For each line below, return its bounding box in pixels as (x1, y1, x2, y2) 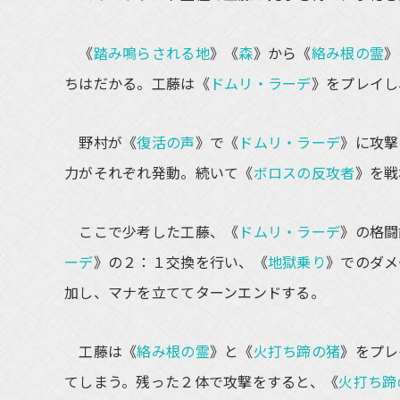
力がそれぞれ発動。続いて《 (64, 162, 254, 183)
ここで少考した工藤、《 (64, 221, 239, 242)
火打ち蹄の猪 (253, 340, 341, 362)
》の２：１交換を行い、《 (93, 251, 268, 272)
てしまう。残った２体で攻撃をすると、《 (64, 371, 339, 392)
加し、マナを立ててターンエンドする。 (64, 281, 326, 303)
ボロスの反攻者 (253, 162, 355, 183)
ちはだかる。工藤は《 (64, 72, 210, 94)
